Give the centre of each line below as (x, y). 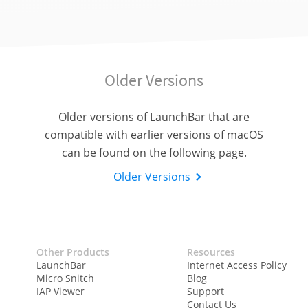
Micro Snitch (66, 278)
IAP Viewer (61, 291)
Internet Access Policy (236, 265)
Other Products (73, 252)
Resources (211, 252)
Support (205, 291)
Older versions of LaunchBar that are (154, 117)
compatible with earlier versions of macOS (154, 135)
